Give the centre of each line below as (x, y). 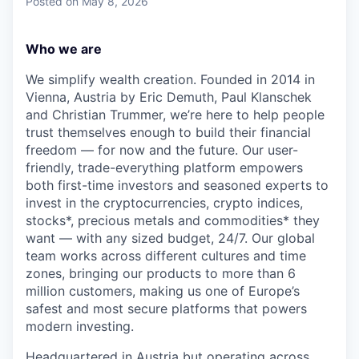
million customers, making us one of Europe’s (163, 291)
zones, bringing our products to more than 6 (161, 274)
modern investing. (80, 327)
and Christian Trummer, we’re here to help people (175, 115)
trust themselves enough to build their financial (168, 133)
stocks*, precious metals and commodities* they (173, 221)
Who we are (64, 49)
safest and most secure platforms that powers (166, 309)
